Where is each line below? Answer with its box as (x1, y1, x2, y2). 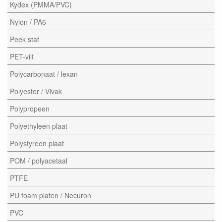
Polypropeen (10, 103, 50, 113)
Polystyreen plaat (10, 138, 64, 148)
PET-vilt (10, 51, 34, 61)
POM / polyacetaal (10, 155, 67, 166)
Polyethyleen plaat (10, 120, 67, 131)
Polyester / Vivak (10, 86, 62, 96)
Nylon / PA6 (10, 16, 46, 27)
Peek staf (10, 34, 39, 44)
